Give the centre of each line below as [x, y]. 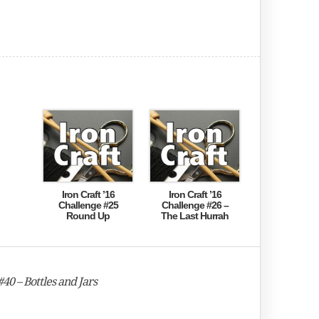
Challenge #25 [88, 205]
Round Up [88, 216]
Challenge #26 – [195, 205]
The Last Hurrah [195, 216]
